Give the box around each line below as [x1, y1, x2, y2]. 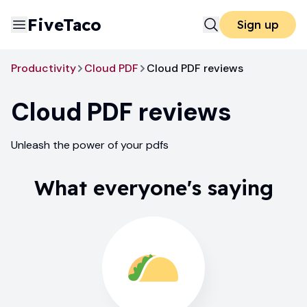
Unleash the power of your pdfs [11, 138, 169, 152]
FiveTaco [27, 14, 101, 35]
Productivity [11, 61, 76, 75]
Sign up [236, 18, 279, 32]
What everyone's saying [34, 175, 273, 201]
